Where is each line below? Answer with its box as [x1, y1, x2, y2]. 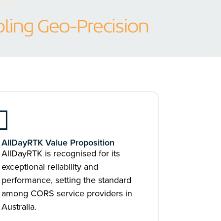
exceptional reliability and [1, 160, 99, 173]
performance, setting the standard [1, 174, 132, 186]
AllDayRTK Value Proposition [1, 136, 115, 149]
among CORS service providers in [1, 187, 133, 200]
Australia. [1, 200, 37, 213]
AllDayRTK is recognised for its [1, 147, 120, 160]
